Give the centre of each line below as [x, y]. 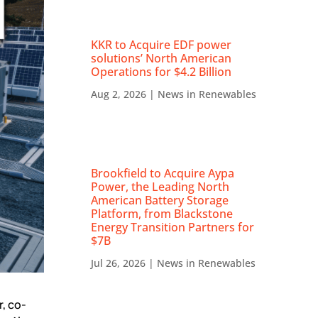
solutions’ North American [161, 58]
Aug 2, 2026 [119, 94]
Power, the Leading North [160, 186]
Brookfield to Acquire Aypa [163, 173]
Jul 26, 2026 [119, 263]
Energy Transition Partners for [173, 227]
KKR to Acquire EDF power [161, 44]
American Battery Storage [160, 200]
